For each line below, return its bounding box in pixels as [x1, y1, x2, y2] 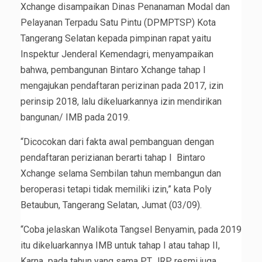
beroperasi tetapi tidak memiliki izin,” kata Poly [20, 184, 212, 195]
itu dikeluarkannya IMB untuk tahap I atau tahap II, [20, 240, 220, 251]
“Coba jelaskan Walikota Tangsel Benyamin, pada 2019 [20, 224, 242, 236]
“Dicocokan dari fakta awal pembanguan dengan [20, 136, 214, 148]
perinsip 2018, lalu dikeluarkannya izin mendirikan [20, 96, 222, 108]
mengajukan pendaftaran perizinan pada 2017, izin [20, 80, 223, 92]
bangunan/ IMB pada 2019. [20, 112, 130, 123]
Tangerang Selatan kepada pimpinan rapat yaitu [20, 33, 211, 44]
